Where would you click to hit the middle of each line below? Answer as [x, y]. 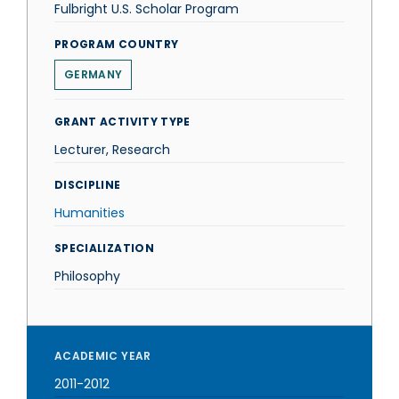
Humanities [90, 213]
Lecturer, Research [112, 150]
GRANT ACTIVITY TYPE [122, 122]
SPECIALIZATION [104, 248]
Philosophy [87, 276]
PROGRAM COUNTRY [117, 44]
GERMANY [94, 74]
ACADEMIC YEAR [103, 356]
